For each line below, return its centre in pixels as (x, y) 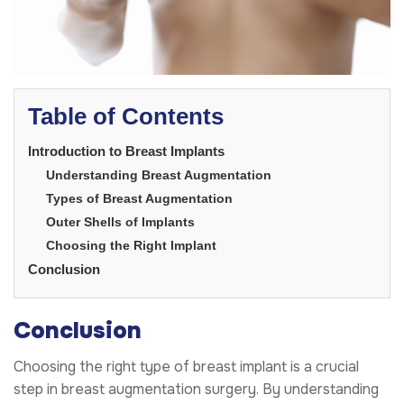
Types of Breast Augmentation (139, 199)
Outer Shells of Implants (120, 222)
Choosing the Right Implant (131, 246)
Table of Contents (126, 116)
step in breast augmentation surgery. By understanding (196, 390)
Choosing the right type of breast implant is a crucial (186, 367)
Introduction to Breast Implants (126, 151)
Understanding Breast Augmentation (159, 175)
